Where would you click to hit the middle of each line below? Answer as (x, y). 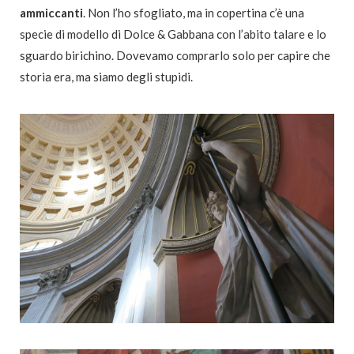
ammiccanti (51, 13)
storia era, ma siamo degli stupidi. (106, 77)
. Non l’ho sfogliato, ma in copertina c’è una (194, 13)
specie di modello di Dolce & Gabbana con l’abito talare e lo (173, 34)
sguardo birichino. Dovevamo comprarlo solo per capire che (175, 56)
